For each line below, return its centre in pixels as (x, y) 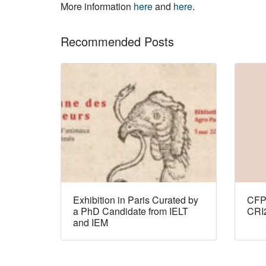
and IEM (91, 222)
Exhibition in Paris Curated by (136, 199)
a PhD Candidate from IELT (131, 211)
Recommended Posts (117, 41)
